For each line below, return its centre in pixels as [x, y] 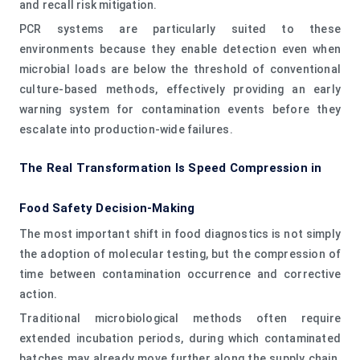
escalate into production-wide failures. [126, 129]
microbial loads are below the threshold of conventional [180, 69]
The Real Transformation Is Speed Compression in [171, 168]
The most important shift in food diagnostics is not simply [180, 233]
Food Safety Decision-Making [107, 208]
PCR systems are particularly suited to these [180, 29]
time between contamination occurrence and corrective [180, 274]
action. [39, 294]
